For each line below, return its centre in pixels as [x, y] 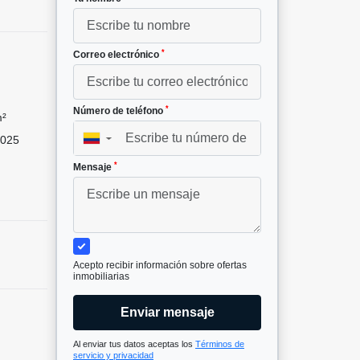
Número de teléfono [119, 111]
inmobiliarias [101, 277]
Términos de [220, 344]
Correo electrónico [117, 55]
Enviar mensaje [167, 313]
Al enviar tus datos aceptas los [134, 344]
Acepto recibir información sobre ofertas [160, 266]
